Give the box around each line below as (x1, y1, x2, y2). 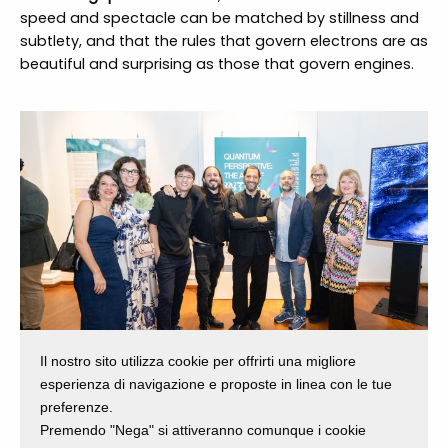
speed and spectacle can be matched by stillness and (19, 8, 419, 29)
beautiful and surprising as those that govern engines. (19, 54, 414, 75)
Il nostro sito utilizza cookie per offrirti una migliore (40, 352, 356, 369)
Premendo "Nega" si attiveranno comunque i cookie (40, 421, 366, 438)
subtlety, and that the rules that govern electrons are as (19, 31, 428, 52)
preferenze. (40, 398, 113, 415)
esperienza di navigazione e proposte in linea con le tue (40, 375, 392, 392)
